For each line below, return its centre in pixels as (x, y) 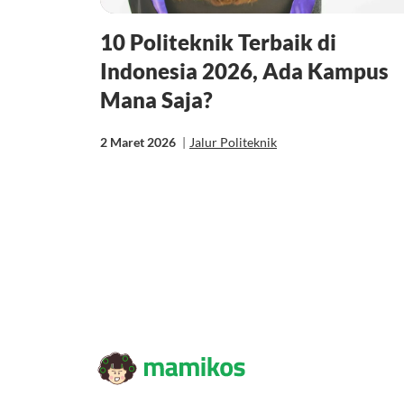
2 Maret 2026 (139, 142)
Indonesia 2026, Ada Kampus (244, 70)
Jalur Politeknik (233, 142)
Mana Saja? (156, 99)
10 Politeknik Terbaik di (218, 41)
